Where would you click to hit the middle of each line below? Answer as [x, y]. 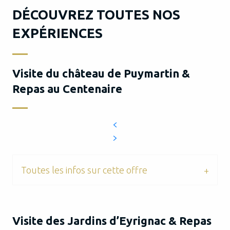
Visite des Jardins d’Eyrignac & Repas [112, 221]
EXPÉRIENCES [57, 33]
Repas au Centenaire [67, 89]
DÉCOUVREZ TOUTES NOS [96, 15]
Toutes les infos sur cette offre [84, 170]
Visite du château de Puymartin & [101, 73]
